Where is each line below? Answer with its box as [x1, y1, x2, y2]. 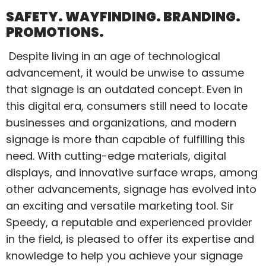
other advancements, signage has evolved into [6, 181, 256, 197]
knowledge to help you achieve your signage [6, 248, 243, 263]
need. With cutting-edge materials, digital [6, 148, 226, 163]
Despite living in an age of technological [6, 48, 220, 64]
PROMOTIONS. [6, 23, 104, 42]
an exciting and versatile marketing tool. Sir [6, 198, 234, 213]
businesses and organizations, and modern [6, 115, 236, 130]
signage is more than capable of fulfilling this [6, 131, 245, 147]
